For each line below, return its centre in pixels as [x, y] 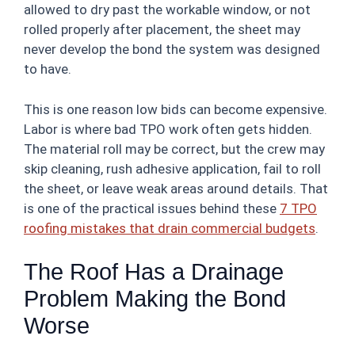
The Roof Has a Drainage [154, 272]
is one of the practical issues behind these [152, 208]
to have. [48, 69]
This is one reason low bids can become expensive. [176, 109]
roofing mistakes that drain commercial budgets [170, 228]
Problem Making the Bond [155, 299]
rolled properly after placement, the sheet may [162, 29]
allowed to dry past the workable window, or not [167, 10]
